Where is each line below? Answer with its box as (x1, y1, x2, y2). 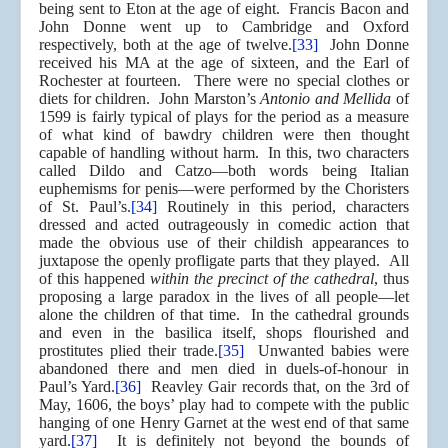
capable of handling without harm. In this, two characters (39, 144, 409, 162)
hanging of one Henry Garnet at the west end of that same (39, 414, 409, 432)
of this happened (39, 270, 150, 288)
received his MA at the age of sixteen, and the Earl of (39, 54, 409, 72)
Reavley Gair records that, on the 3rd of (141, 378, 410, 396)
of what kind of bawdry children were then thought (39, 126, 409, 144)
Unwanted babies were (244, 342, 409, 360)
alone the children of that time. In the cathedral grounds (39, 306, 409, 324)
